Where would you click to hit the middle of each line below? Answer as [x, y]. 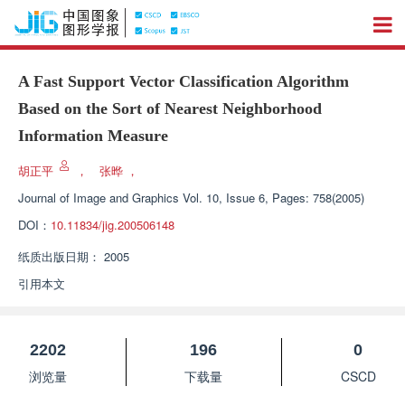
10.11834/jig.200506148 [113, 225]
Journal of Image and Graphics [99, 198]
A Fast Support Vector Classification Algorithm [184, 81]
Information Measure [93, 136]
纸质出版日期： [59, 256]
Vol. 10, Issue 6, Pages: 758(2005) [273, 198]
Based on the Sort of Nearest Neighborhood [170, 108]
